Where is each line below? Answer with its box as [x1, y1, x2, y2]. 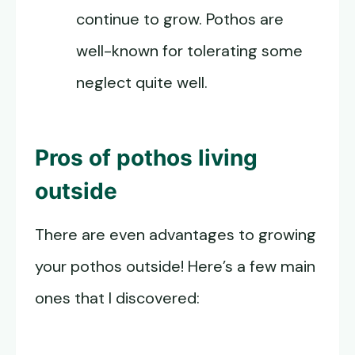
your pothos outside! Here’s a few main [35, 256, 315, 277]
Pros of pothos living [35, 144, 258, 172]
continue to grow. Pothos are [76, 9, 284, 30]
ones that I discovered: [35, 288, 200, 309]
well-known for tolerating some [76, 40, 303, 62]
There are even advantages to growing [35, 224, 316, 246]
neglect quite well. [76, 72, 208, 94]
